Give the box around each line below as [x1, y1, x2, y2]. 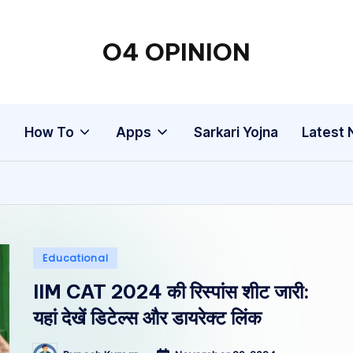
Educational [43, 251, 109, 265]
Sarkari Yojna [193, 124, 278, 140]
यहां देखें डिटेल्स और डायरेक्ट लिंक [33, 305, 262, 329]
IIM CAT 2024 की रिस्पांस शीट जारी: [33, 279, 310, 303]
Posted [32, 247, 76, 266]
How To [24, 124, 75, 140]
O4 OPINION [102, 37, 251, 67]
